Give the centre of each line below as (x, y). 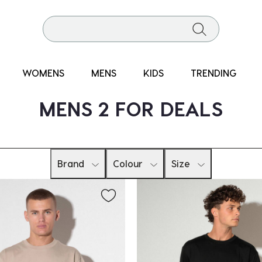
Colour (128, 163)
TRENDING (213, 73)
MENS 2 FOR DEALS (131, 108)
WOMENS (43, 73)
